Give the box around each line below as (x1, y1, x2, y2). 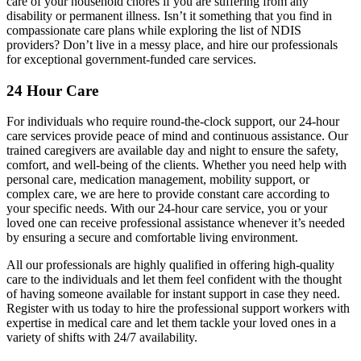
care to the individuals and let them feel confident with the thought (6, 272, 342, 287)
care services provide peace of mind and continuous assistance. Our (6, 129, 348, 143)
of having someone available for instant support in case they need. (6, 287, 340, 301)
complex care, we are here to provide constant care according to (6, 187, 330, 201)
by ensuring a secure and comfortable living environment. (6, 230, 298, 245)
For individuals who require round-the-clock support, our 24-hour (6, 114, 339, 129)
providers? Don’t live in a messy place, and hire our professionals (6, 37, 338, 52)
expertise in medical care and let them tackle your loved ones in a (6, 316, 336, 330)
